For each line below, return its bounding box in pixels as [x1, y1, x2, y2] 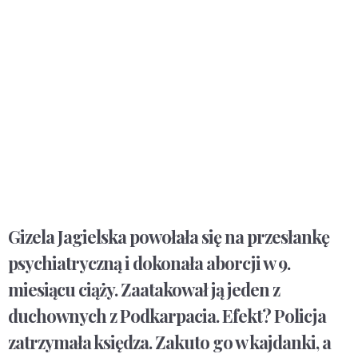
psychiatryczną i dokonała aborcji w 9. [8, 251, 290, 276]
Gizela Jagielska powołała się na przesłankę [8, 225, 329, 249]
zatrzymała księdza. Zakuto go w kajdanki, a [8, 330, 331, 355]
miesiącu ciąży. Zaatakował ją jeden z [8, 277, 280, 302]
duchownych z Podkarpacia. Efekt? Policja [8, 304, 326, 328]
